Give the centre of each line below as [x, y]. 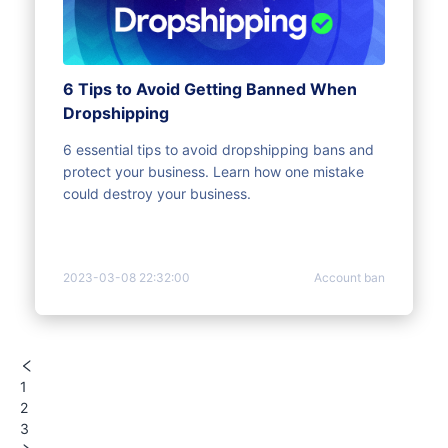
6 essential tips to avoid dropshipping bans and [218, 150]
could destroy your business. [157, 194]
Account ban [349, 278]
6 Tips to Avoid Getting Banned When [210, 89]
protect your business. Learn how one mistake [213, 172]
